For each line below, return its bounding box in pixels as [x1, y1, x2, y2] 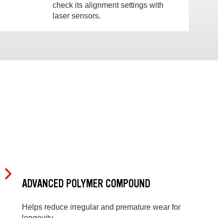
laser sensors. [53, 11, 101, 20]
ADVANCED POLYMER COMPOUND [22, 176, 150, 191]
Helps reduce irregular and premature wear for [22, 203, 181, 212]
